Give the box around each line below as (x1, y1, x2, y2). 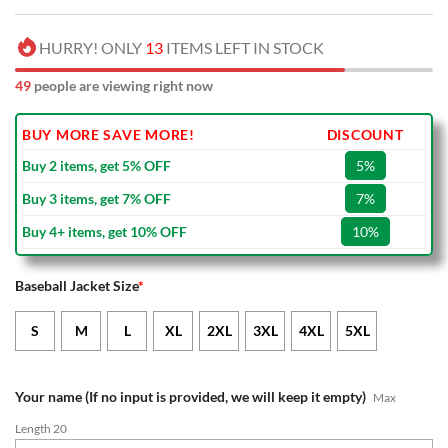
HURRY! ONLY (39, 38, 145, 58)
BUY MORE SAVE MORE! (22, 126, 195, 144)
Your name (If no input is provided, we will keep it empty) (15, 387, 366, 405)
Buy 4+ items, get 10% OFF (22, 223, 187, 241)
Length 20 (15, 420, 67, 436)
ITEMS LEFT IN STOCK (163, 38, 324, 58)
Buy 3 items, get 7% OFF (22, 190, 171, 208)
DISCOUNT (326, 126, 404, 144)
